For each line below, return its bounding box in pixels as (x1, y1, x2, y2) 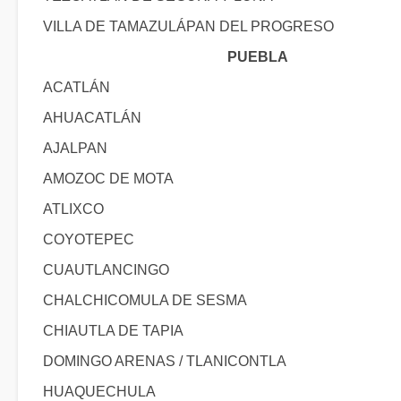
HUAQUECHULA (43, 384, 156, 399)
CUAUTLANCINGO (43, 262, 169, 277)
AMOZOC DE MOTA (43, 171, 174, 186)
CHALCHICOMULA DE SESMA (43, 293, 247, 308)
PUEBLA (227, 49, 288, 64)
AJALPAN (43, 141, 107, 156)
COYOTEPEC (43, 232, 134, 247)
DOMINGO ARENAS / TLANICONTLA (43, 354, 286, 369)
